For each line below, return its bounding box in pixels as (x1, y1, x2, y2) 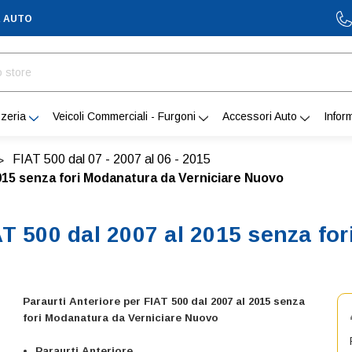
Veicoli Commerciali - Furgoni (53, 110, 196, 123)
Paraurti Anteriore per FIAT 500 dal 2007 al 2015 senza (23, 295, 306, 307)
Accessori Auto (222, 110, 297, 123)
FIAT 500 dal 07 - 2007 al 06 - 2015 (13, 152, 211, 166)
